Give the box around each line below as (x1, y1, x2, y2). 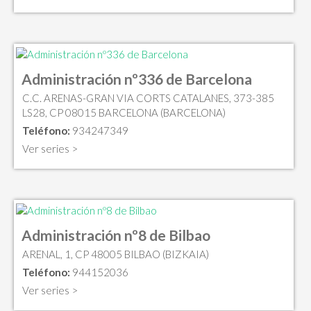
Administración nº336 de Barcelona (22, 69, 252, 87)
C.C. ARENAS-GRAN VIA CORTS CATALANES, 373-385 (22, 91, 274, 104)
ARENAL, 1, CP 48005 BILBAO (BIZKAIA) (22, 247, 209, 260)
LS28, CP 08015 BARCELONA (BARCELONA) (22, 106, 226, 119)
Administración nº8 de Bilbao (22, 226, 210, 244)
